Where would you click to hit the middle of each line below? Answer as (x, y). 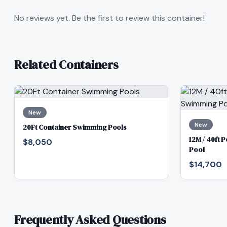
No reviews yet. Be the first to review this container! (109, 18)
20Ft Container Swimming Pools (75, 127)
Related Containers (66, 65)
